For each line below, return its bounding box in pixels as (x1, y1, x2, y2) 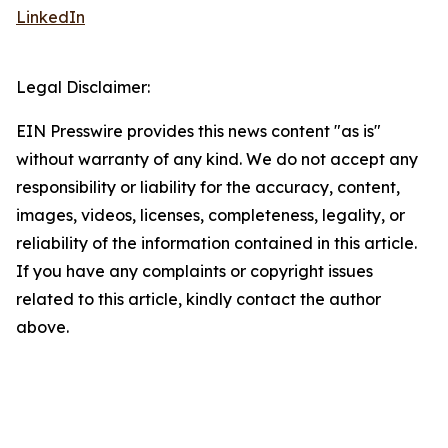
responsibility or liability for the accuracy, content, (16, 177, 400, 198)
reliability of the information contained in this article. (16, 233, 417, 254)
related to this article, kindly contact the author (16, 289, 381, 310)
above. (16, 317, 69, 338)
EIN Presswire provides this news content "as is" (16, 121, 381, 142)
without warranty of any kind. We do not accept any (16, 149, 418, 170)
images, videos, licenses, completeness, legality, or (16, 205, 405, 226)
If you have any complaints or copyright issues (16, 261, 373, 282)
